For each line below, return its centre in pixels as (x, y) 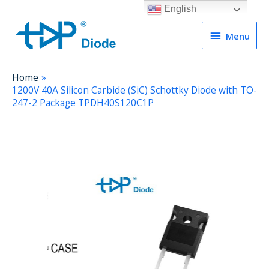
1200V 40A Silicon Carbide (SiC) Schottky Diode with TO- (134, 90)
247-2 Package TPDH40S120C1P (83, 102)
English (179, 9)
